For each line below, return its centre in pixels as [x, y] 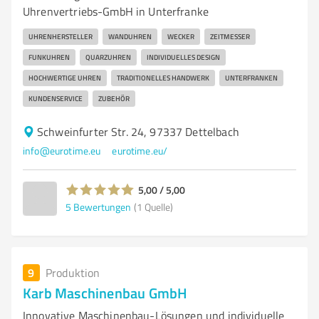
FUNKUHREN [49, 57]
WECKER [181, 36]
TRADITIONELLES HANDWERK [163, 78]
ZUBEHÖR [114, 98]
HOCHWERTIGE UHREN [65, 78]
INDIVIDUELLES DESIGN [183, 57]
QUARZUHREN [108, 57]
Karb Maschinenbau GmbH [105, 293]
